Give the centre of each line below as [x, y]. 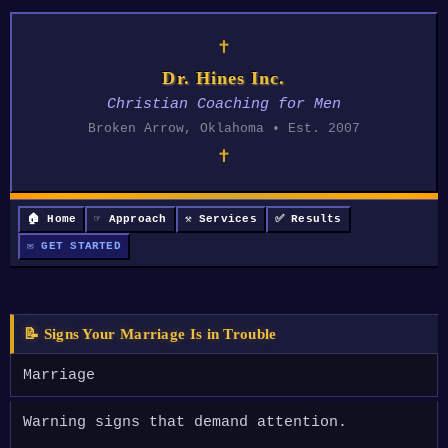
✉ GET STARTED [74, 246]
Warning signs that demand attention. [185, 422]
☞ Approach [130, 219]
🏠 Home [52, 219]
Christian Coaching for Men [224, 104]
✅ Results [308, 219]
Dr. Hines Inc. [224, 78]
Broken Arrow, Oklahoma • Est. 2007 [224, 128]
